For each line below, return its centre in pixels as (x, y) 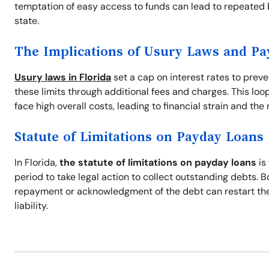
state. (27, 21)
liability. (31, 206)
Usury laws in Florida (63, 77)
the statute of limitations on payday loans (158, 162)
